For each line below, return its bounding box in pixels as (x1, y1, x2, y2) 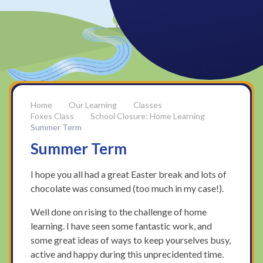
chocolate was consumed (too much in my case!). (31, 183, 224, 194)
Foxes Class (31, 110, 75, 121)
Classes (133, 99, 163, 110)
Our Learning (69, 99, 117, 110)
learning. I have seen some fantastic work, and (31, 220, 213, 232)
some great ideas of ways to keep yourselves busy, (31, 234, 231, 246)
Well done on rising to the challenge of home (31, 206, 207, 218)
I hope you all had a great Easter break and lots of (31, 168, 227, 180)
